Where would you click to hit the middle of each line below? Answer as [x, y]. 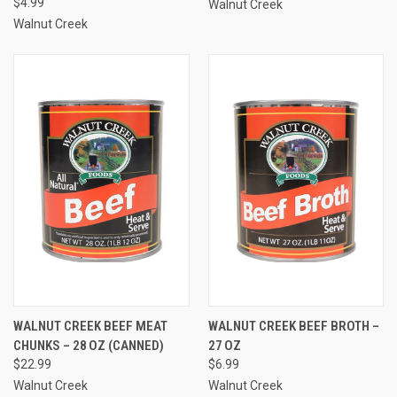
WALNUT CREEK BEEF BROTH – [293, 326]
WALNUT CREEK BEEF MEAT [90, 326]
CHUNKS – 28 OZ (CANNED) [89, 345]
